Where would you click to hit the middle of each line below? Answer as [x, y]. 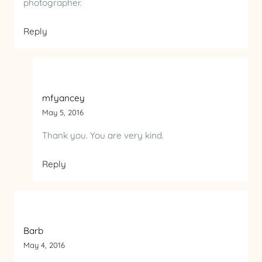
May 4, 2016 [44, 245]
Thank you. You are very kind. [103, 135]
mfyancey [63, 98]
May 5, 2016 [63, 113]
